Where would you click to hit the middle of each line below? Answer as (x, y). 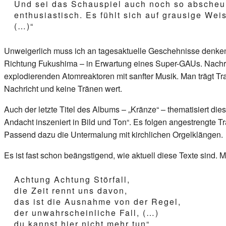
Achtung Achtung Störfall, (72, 179)
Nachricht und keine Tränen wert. (63, 88)
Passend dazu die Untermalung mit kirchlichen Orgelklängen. (114, 134)
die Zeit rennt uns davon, (71, 190)
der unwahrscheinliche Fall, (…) (87, 212)
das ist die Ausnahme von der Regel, (98, 201)
